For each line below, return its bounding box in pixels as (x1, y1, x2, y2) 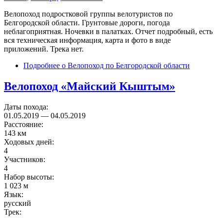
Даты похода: (4, 102, 50, 111)
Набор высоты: (4, 172, 56, 181)
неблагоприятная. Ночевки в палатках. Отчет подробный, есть (4, 27, 213, 36)
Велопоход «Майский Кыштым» (4, 79, 175, 92)
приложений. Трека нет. (4, 45, 84, 54)
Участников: (4, 155, 47, 163)
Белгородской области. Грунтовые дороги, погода (4, 18, 170, 27)
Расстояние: (4, 120, 45, 128)
